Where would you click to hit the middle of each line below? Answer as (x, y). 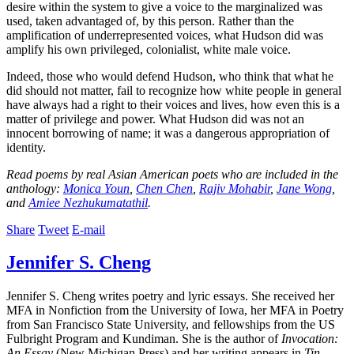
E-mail (88, 229)
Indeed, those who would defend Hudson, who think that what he (170, 76)
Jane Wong (304, 188)
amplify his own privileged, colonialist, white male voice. (149, 49)
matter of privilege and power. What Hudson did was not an (155, 119)
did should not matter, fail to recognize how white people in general (174, 90)
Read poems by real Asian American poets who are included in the (172, 174)
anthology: (35, 188)
